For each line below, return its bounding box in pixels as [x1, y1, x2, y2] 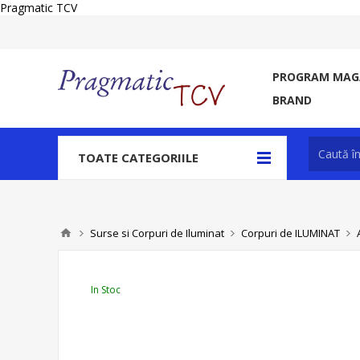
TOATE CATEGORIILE [78, 149, 198, 166]
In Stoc [91, 283, 121, 297]
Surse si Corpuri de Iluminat [90, 226, 224, 240]
